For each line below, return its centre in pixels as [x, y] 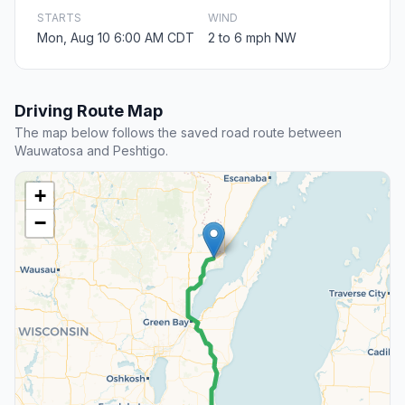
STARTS [59, 18]
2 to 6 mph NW [252, 38]
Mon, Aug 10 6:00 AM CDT [116, 38]
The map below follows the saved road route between [178, 133]
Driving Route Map [89, 111]
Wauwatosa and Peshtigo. [91, 151]
